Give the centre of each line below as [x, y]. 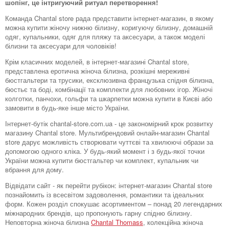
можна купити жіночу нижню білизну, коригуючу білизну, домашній [109, 28]
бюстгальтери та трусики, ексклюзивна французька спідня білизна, [110, 80]
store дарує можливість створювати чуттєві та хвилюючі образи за [109, 142]
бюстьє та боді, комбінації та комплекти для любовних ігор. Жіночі [109, 89]
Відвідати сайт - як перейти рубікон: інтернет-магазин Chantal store [109, 186]
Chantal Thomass [117, 222]
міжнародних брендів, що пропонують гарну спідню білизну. [99, 213]
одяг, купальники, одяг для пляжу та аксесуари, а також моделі [105, 37]
